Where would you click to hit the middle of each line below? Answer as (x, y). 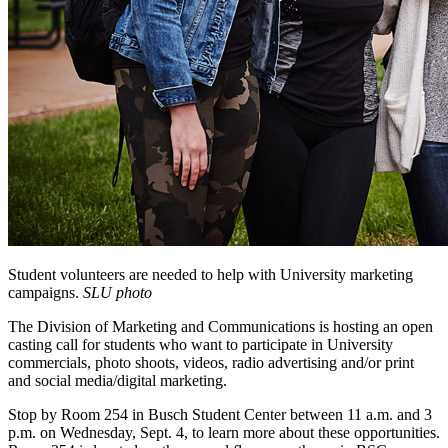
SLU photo (117, 293)
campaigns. (45, 293)
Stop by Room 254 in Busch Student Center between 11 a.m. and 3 (220, 415)
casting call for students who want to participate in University (200, 345)
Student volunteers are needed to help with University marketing (210, 275)
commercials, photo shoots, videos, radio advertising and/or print (211, 363)
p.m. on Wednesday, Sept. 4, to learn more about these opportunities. (224, 433)
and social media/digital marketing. (117, 381)
